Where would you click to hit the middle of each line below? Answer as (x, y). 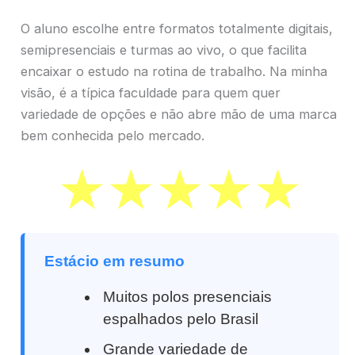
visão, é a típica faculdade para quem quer (151, 93)
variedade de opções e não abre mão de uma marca (179, 115)
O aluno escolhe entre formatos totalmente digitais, (177, 29)
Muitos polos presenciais (188, 296)
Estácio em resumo (115, 261)
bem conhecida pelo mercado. (113, 136)
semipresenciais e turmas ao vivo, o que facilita (164, 50)
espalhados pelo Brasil (181, 319)
